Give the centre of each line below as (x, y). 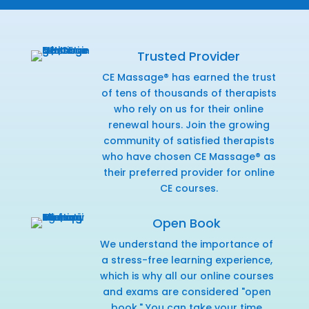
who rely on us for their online (189, 109)
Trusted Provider (189, 56)
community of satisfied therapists (189, 140)
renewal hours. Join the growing (189, 124)
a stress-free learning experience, (187, 260)
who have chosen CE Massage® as (189, 156)
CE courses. (189, 188)
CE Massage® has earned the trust (189, 77)
